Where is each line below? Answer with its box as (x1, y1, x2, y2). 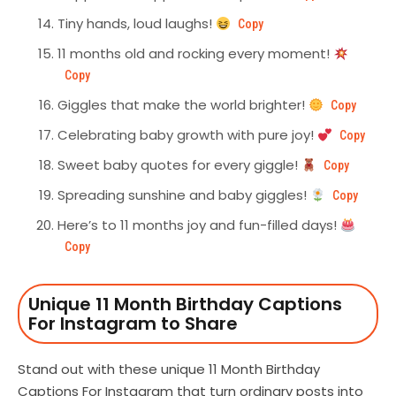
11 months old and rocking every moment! (57, 44, 333, 64)
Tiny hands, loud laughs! (57, 14, 216, 34)
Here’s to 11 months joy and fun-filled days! (57, 216, 340, 235)
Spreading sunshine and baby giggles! (57, 186, 310, 205)
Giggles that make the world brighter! (57, 95, 308, 115)
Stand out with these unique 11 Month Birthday (18, 360, 320, 379)
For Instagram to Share (28, 311, 238, 337)
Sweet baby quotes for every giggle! (57, 156, 301, 175)
